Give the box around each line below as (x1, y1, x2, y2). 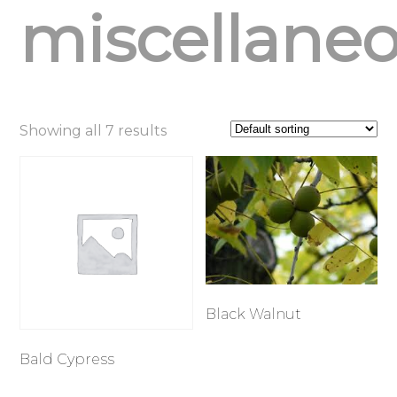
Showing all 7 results (19, 122, 167, 139)
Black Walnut (206, 305, 302, 323)
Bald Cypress (19, 350, 115, 368)
